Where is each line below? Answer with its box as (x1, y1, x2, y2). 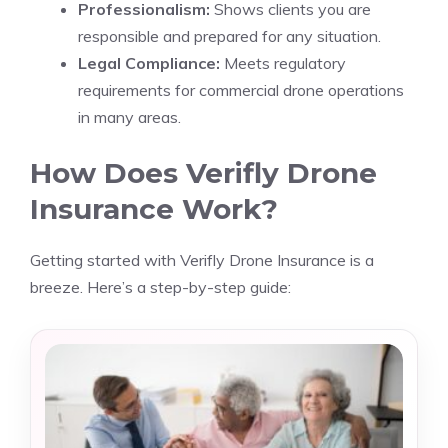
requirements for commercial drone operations (78, 80, 404, 100)
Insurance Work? (30, 192, 278, 226)
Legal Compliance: (78, 53, 220, 73)
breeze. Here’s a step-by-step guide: (30, 277, 291, 297)
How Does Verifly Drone (30, 156, 377, 190)
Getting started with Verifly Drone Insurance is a (30, 250, 374, 270)
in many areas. (78, 107, 181, 127)
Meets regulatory (220, 53, 346, 73)
